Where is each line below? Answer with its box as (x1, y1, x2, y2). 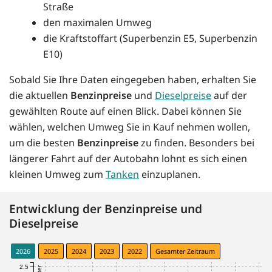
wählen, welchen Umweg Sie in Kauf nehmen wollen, (9, 120, 250, 134)
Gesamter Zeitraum (155, 246, 215, 256)
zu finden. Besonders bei (138, 135, 254, 149)
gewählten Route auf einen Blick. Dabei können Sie (9, 104, 242, 118)
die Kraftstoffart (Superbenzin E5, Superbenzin (43, 31, 257, 45)
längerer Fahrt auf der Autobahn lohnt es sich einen (9, 151, 247, 165)
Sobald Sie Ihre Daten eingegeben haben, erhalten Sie (9, 72, 256, 86)
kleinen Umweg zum (9, 167, 106, 181)
